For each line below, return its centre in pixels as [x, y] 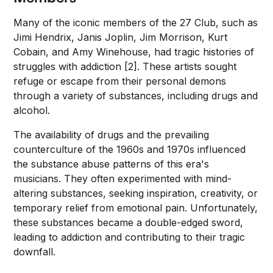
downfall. [35, 252]
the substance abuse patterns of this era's [112, 164]
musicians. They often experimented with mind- [123, 179]
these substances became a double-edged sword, [129, 222]
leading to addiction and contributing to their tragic [129, 237]
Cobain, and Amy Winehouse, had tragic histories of [134, 52]
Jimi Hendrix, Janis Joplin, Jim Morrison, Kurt [121, 37]
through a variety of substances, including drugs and [136, 96]
